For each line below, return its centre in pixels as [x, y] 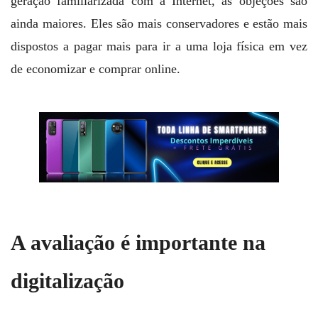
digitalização [67, 281]
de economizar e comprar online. [95, 69]
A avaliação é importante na [138, 243]
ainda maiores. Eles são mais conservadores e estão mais [159, 24]
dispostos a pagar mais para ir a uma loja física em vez [159, 46]
